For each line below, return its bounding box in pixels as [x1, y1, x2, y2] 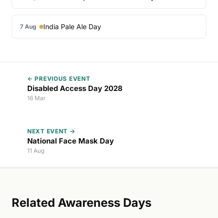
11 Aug [27, 147, 44, 155]
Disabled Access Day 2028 [27, 84, 123, 93]
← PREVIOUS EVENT [27, 75, 91, 83]
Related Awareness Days [12, 196, 151, 210]
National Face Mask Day [27, 136, 114, 146]
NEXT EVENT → [27, 127, 75, 135]
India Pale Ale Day [43, 22, 101, 31]
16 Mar [27, 94, 46, 102]
